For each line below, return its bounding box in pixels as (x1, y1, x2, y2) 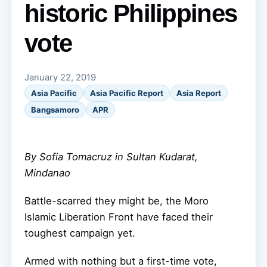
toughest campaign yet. (24, 226, 135, 239)
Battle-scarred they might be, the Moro (24, 194, 209, 207)
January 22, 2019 (24, 72, 96, 83)
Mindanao (24, 166, 70, 179)
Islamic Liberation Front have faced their (24, 210, 213, 223)
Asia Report (176, 88, 221, 98)
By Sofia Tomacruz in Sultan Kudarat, (24, 150, 198, 163)
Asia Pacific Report (90, 88, 163, 98)
